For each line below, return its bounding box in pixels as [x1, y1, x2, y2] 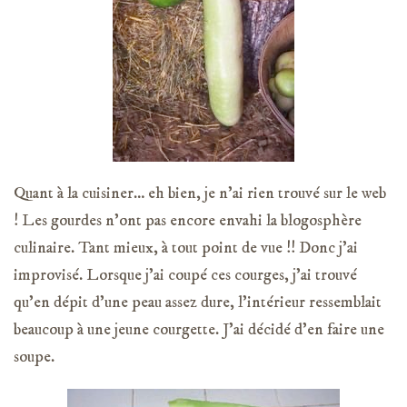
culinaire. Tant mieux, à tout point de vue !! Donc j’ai [14, 237, 358, 258]
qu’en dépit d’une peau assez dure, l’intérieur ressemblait [14, 292, 382, 313]
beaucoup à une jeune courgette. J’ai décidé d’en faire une [14, 319, 384, 340]
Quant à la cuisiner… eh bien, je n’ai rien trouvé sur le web [14, 183, 386, 203]
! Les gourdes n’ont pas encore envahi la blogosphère [14, 210, 362, 231]
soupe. [14, 346, 55, 367]
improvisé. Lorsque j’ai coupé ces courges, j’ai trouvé [14, 264, 357, 285]
